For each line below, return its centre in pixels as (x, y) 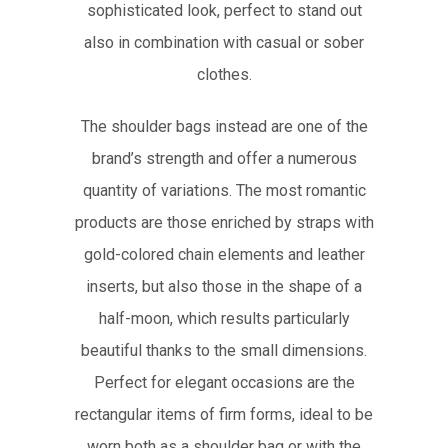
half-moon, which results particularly (224, 318)
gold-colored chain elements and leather (224, 254)
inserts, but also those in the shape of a (224, 286)
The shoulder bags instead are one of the (224, 126)
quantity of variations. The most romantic (224, 190)
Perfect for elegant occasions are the (224, 382)
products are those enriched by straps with (224, 222)
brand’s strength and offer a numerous (224, 158)
